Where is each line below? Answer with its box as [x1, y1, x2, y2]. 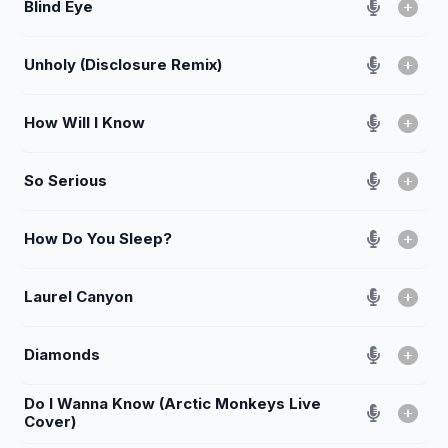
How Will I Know [24, 112, 145, 132]
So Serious [24, 170, 107, 190]
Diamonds [24, 344, 100, 364]
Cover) [24, 412, 76, 431]
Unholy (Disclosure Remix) [24, 54, 222, 74]
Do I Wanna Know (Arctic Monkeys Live [24, 394, 321, 413]
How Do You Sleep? [24, 228, 172, 248]
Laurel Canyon [24, 286, 133, 306]
